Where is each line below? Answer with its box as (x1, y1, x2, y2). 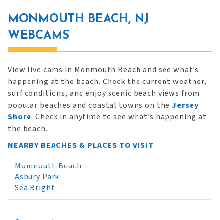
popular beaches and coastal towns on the (8, 100, 172, 110)
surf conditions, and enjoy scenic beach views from (8, 88, 200, 99)
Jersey (172, 100, 199, 110)
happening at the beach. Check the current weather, (8, 76, 207, 87)
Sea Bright (15, 182, 55, 193)
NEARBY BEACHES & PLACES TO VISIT (8, 140, 154, 151)
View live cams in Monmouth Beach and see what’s (8, 64, 199, 75)
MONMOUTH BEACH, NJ (8, 13, 149, 25)
